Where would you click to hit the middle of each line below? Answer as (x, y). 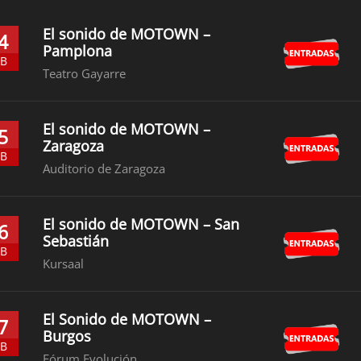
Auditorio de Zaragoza (104, 168)
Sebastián (76, 241)
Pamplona (78, 51)
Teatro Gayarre (85, 73)
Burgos (67, 336)
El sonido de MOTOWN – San (141, 224)
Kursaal (64, 263)
